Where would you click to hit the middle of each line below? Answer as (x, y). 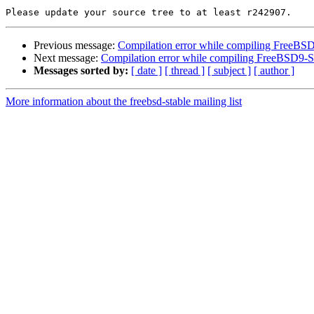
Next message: (67, 58)
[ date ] (146, 71)
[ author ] (274, 71)
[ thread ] (185, 71)
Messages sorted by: (81, 71)
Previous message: (76, 46)
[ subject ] (229, 71)
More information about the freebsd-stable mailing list (124, 102)
